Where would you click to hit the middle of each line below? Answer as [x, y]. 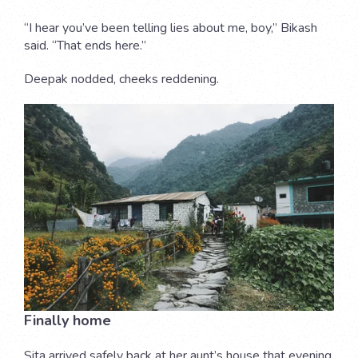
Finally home [68, 320]
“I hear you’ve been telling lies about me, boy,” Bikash [171, 28]
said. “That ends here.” [87, 45]
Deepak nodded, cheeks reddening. [123, 79]
